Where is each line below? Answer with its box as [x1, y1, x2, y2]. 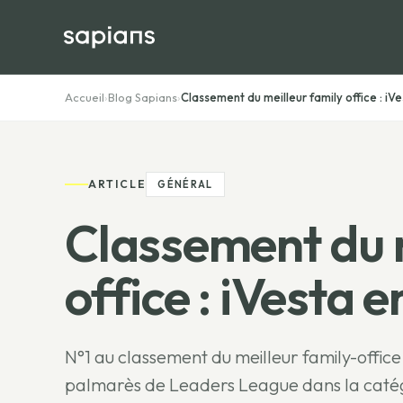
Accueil [65, 90, 104, 104]
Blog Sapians [108, 90, 177, 104]
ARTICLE [88, 177, 147, 191]
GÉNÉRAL [157, 178, 213, 191]
